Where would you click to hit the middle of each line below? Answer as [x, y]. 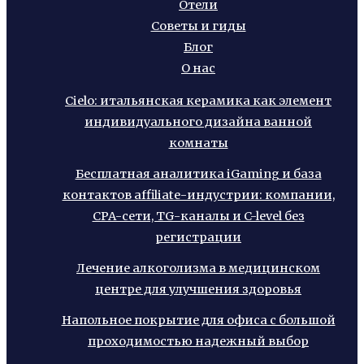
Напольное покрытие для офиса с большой [198, 321]
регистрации [198, 238]
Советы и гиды [198, 26]
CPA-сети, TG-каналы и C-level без [198, 217]
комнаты [198, 143]
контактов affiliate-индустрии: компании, [198, 195]
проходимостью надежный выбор [198, 342]
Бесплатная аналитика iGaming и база [198, 174]
